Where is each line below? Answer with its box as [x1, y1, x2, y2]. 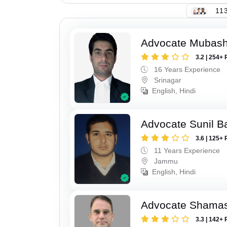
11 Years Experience [152, 146, 220, 155]
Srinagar [152, 76, 182, 85]
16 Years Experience [152, 65, 221, 74]
